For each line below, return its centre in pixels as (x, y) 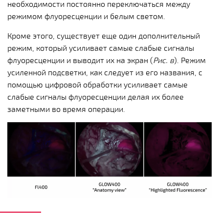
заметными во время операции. (66, 109)
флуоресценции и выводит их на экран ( (80, 60)
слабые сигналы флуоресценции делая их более (96, 96)
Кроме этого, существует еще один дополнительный (104, 35)
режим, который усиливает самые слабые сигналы (101, 47)
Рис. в (164, 60)
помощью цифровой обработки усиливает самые (98, 84)
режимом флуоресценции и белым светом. (86, 16)
